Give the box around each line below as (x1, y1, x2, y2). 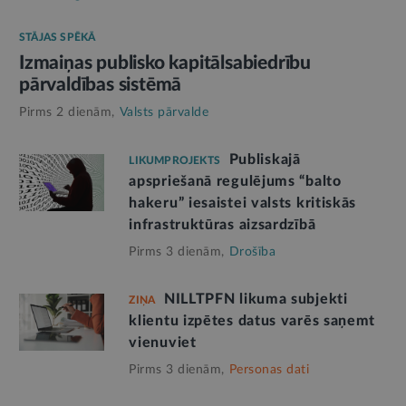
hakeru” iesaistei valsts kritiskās (129, 196, 357, 211)
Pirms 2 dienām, (19, 106, 115, 120)
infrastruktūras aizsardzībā (129, 217, 316, 233)
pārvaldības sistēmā (19, 75, 182, 95)
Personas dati (228, 363, 310, 377)
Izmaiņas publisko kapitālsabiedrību (19, 53, 311, 73)
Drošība (228, 246, 276, 259)
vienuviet (129, 335, 197, 351)
